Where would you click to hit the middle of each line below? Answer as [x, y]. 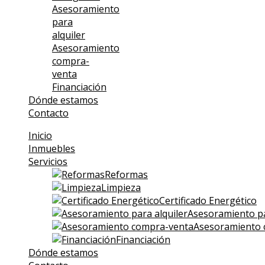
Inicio [40, 135]
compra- [71, 61]
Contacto [49, 113]
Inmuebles [52, 148]
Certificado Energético [208, 201]
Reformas [126, 174]
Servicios [48, 161]
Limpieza [121, 188]
